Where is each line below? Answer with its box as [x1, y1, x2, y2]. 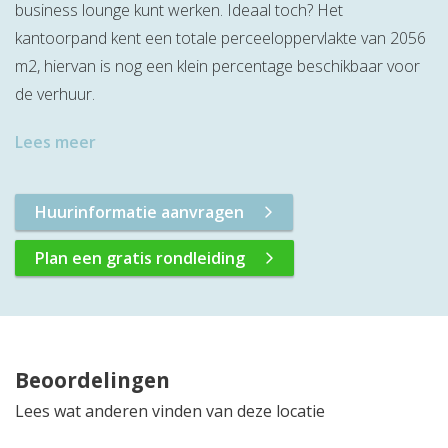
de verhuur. [15, 83, 99, 106]
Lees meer [15, 131, 96, 154]
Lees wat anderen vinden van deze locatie [15, 400, 325, 423]
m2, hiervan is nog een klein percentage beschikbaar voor [15, 55, 420, 78]
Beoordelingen [15, 366, 170, 395]
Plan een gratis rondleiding [35, 247, 245, 270]
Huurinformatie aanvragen [35, 201, 244, 224]
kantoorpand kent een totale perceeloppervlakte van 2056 [15, 27, 426, 50]
